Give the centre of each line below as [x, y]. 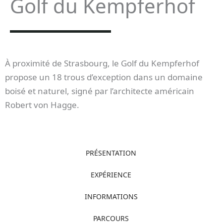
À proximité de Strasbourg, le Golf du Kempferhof [102, 63]
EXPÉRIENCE [111, 174]
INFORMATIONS [111, 196]
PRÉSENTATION [111, 153]
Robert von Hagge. [42, 105]
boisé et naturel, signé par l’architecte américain [100, 91]
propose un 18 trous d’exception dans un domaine [104, 77]
